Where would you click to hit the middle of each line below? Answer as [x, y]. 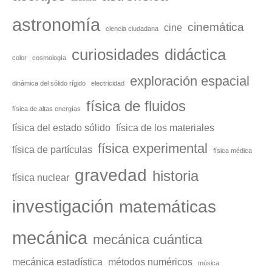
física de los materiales [165, 128]
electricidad [108, 83]
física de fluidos [136, 106]
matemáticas [168, 207]
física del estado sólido [61, 128]
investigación [63, 206]
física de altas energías [46, 109]
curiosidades [115, 55]
